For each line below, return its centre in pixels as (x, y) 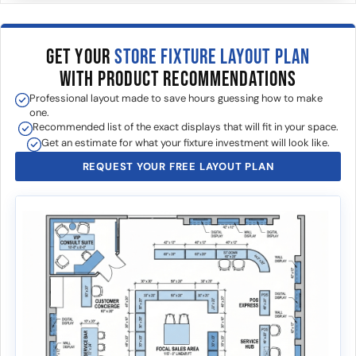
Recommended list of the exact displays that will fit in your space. (185, 127)
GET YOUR (80, 58)
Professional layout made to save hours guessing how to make (176, 98)
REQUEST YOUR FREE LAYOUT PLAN (178, 166)
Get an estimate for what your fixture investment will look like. (185, 143)
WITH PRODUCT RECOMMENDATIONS (178, 80)
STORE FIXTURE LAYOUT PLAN (212, 58)
